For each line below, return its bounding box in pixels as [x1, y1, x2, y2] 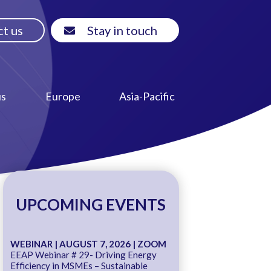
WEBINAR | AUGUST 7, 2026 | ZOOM [10, 238, 166, 249]
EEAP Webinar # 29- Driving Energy [10, 249, 157, 260]
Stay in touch [87, 23, 157, 38]
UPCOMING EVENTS [16, 194, 166, 214]
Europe [45, 89, 80, 103]
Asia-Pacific [119, 89, 175, 103]
